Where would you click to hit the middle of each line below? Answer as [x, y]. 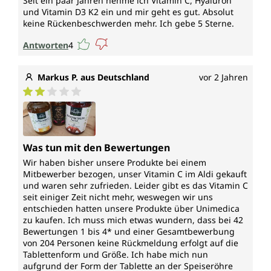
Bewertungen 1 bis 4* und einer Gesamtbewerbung [129, 231]
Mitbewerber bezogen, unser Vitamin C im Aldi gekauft [135, 174]
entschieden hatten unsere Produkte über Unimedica [131, 208]
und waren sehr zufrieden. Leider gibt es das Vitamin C [135, 185]
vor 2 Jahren [224, 77]
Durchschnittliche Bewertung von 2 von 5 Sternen [136, 103]
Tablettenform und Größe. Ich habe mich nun [116, 254]
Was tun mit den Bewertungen [96, 147]
